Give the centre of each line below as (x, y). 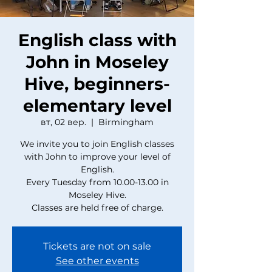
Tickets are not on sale (97, 246)
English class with (97, 40)
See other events (97, 261)
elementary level (97, 106)
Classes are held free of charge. (97, 208)
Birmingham (126, 122)
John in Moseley (97, 62)
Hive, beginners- (97, 84)
